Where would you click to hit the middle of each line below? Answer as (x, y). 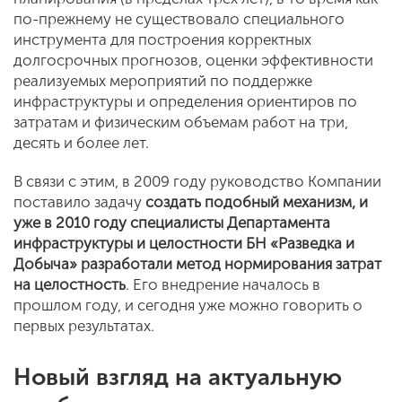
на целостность (70, 284)
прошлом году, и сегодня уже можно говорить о (188, 305)
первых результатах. (86, 326)
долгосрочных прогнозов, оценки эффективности (193, 60)
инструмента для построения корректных (162, 39)
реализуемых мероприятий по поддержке (163, 81)
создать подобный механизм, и (257, 202)
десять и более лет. (83, 143)
